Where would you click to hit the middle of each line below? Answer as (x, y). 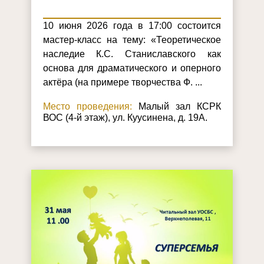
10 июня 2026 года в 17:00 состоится (132, 25)
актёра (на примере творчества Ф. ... (122, 82)
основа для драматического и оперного (132, 68)
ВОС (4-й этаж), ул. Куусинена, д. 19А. (125, 117)
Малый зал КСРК (176, 106)
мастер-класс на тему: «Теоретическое (132, 39)
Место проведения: (87, 106)
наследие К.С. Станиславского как (132, 54)
